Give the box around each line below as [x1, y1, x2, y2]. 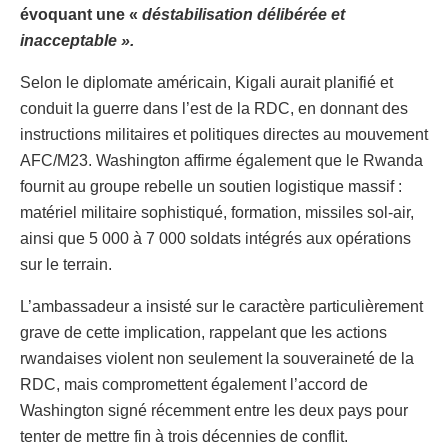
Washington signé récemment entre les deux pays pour [20, 402, 408, 420]
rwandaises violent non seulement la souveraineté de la [20, 350, 414, 368]
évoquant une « [20, 6, 142, 24]
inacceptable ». [20, 32, 134, 50]
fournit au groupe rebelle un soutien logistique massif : [20, 178, 402, 196]
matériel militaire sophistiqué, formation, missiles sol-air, [20, 204, 414, 222]
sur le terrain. [20, 256, 112, 274]
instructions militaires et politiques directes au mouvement [20, 126, 428, 144]
